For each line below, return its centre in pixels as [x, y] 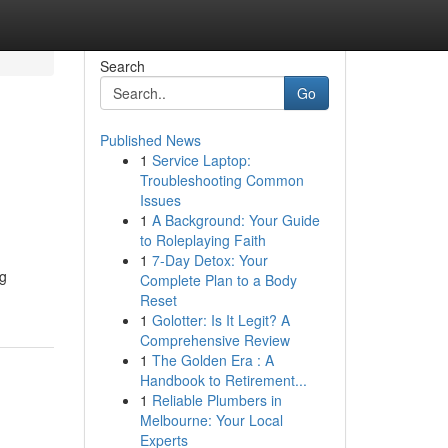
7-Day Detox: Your [209, 260]
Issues [160, 200]
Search [122, 66]
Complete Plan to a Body [218, 280]
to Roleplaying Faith [202, 240]
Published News [150, 140]
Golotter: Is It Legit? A [220, 320]
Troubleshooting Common [221, 180]
